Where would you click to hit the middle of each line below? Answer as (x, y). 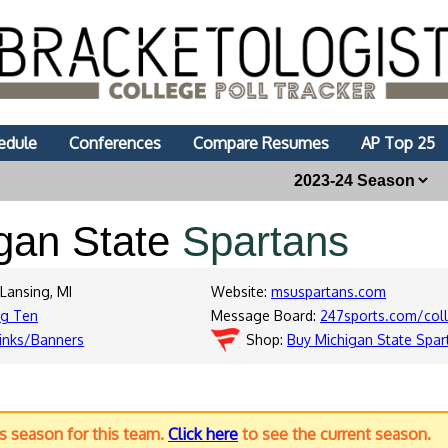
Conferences (115, 143)
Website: (241, 291)
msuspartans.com (328, 291)
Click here (203, 434)
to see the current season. (334, 434)
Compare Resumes (261, 143)
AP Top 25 (398, 143)
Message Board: (265, 315)
